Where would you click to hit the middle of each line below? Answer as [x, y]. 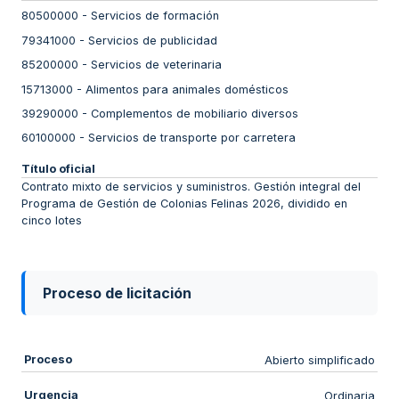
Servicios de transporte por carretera [192, 138]
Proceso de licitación [117, 293]
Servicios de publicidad [153, 40]
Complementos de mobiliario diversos [195, 114]
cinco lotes [52, 220]
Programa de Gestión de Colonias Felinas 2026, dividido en [184, 203]
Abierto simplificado [320, 360]
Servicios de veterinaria [156, 65]
